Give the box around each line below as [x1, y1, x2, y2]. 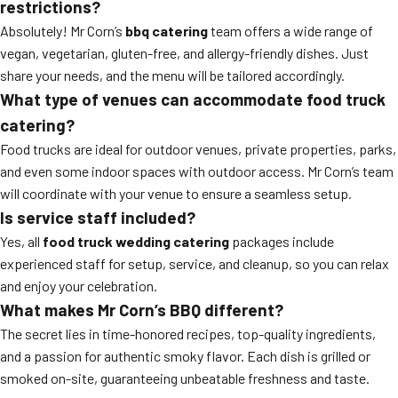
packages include [229, 233, 334, 250]
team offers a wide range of [208, 22, 373, 39]
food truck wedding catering [43, 233, 229, 250]
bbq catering [125, 22, 208, 39]
